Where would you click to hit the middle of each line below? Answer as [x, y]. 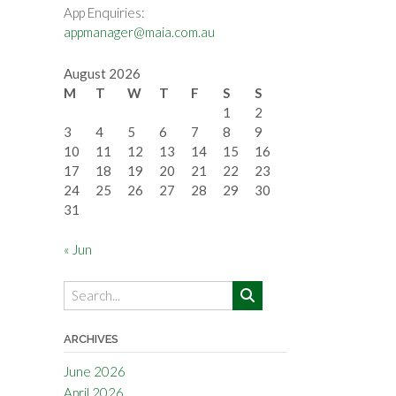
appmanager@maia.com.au [139, 32]
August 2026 [102, 74]
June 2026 [94, 371]
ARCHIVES [91, 339]
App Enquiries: [104, 13]
